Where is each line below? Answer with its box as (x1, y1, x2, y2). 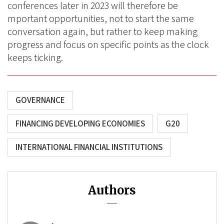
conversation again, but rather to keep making (7, 25, 197, 38)
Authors (88, 183, 136, 197)
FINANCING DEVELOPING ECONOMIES (15, 118, 145, 129)
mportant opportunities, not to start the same (7, 12, 194, 25)
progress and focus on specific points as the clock (7, 38, 209, 51)
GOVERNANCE (15, 94, 65, 105)
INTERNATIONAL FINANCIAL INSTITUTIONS (15, 141, 162, 152)
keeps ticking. (7, 51, 63, 64)
